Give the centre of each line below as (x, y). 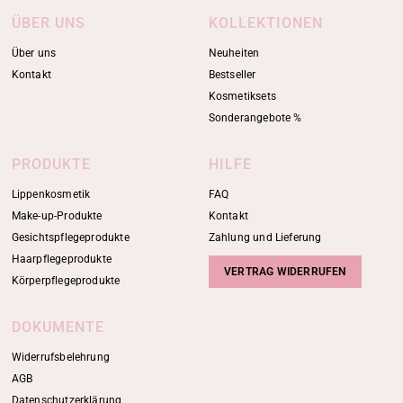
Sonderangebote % (255, 118)
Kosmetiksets (242, 96)
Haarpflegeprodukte (62, 259)
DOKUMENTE (58, 327)
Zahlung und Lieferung (265, 237)
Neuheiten (234, 53)
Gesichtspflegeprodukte (70, 237)
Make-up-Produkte (57, 216)
